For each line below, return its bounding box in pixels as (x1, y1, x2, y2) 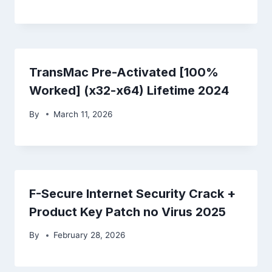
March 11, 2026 (53, 109, 113, 119)
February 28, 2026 (53, 230, 126, 240)
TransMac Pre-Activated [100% (29, 64, 219, 80)
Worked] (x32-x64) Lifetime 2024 (29, 83, 229, 98)
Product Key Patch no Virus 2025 (29, 204, 226, 219)
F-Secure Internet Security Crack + (29, 186, 236, 201)
